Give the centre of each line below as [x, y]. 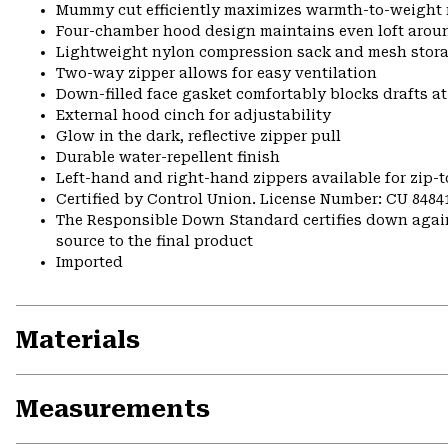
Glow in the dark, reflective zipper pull [198, 136]
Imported [89, 262]
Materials [78, 340]
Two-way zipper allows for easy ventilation [216, 73]
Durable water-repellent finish [168, 157]
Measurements [113, 409]
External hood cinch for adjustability [193, 115]
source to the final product [154, 241]
